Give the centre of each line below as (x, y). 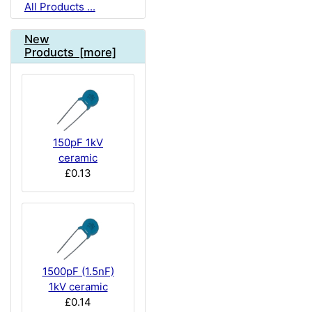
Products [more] (70, 53)
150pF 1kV (78, 142)
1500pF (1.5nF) (78, 271)
